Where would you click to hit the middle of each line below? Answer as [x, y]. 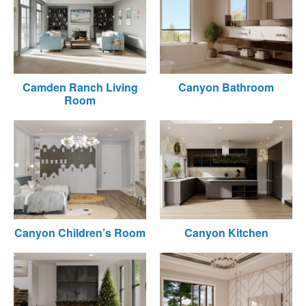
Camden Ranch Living [80, 87]
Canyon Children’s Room [80, 233]
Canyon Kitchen [226, 233]
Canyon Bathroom [226, 87]
